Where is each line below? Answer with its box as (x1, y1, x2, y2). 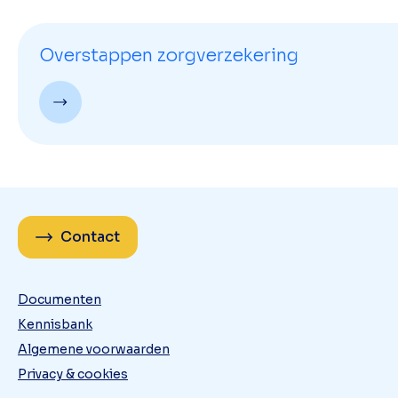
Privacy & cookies (18, 366, 128, 382)
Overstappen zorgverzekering (39, 44, 298, 67)
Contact (60, 227, 120, 246)
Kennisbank (18, 316, 92, 332)
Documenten (18, 291, 101, 307)
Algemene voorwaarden (18, 341, 170, 357)
